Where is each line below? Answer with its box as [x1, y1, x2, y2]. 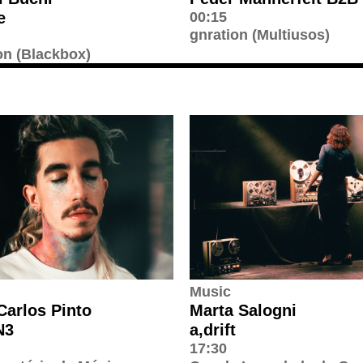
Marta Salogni [190, 301, 297, 319]
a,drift [190, 320, 236, 339]
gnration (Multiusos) [190, 26, 330, 43]
